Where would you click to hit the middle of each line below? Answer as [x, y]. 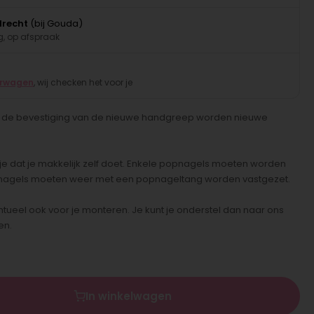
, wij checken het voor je [83, 82]
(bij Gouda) [55, 23]
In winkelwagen [129, 296]
